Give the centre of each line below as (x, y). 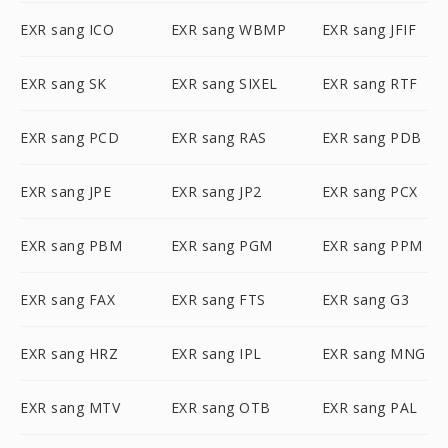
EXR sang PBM (71, 245)
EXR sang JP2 (216, 191)
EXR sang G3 (365, 299)
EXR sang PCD (69, 137)
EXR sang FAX (67, 299)
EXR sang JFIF (369, 29)
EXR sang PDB (371, 137)
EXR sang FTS (218, 299)
